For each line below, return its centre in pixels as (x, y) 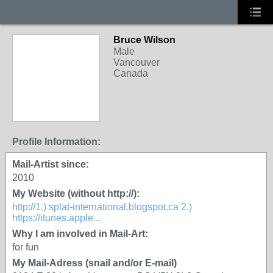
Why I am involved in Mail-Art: (80, 234)
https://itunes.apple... (56, 218)
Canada (131, 73)
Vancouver (136, 62)
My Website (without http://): (76, 193)
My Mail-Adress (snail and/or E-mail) (94, 263)
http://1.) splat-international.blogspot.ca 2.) (102, 207)
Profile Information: (56, 142)
